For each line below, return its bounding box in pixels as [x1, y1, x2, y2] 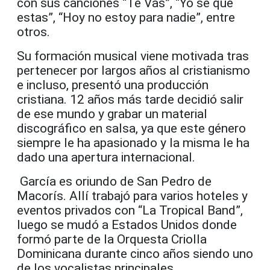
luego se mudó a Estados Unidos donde [17, 218, 237, 233]
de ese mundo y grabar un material [17, 107, 207, 122]
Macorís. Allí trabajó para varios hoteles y [17, 189, 248, 204]
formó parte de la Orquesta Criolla [17, 232, 207, 247]
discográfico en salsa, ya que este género [17, 121, 246, 136]
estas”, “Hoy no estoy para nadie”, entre [17, 10, 235, 25]
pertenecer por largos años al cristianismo [17, 63, 250, 78]
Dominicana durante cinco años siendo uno [17, 246, 253, 262]
